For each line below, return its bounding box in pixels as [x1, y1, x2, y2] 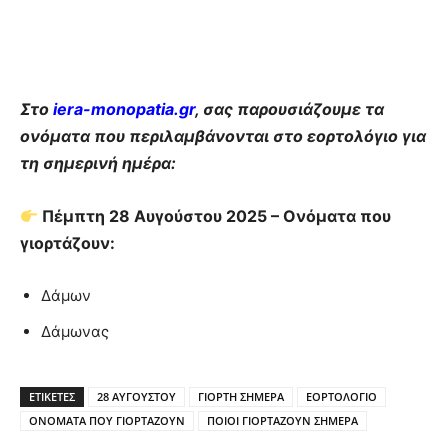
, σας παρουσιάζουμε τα [195, 99, 384, 120]
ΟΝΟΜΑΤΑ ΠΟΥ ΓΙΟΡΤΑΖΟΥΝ [29, 413, 185, 429]
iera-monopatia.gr [53, 99, 195, 120]
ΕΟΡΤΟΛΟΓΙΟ [306, 389, 377, 405]
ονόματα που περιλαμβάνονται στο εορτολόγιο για [20, 126, 426, 147]
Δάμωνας [41, 322, 109, 342]
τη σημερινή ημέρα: [20, 153, 176, 174]
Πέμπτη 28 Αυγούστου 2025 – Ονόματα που [38, 206, 392, 227]
